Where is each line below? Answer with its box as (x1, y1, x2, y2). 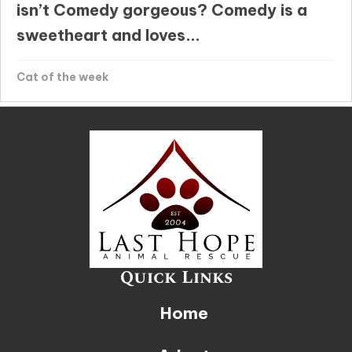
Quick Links (119, 265, 233, 291)
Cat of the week (16, 70, 108, 85)
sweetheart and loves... (16, 25, 200, 46)
